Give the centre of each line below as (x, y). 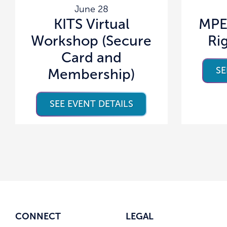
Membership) (91, 74)
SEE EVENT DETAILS (91, 104)
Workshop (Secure (91, 41)
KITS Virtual (91, 24)
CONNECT (38, 216)
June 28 (91, 9)
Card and (91, 57)
